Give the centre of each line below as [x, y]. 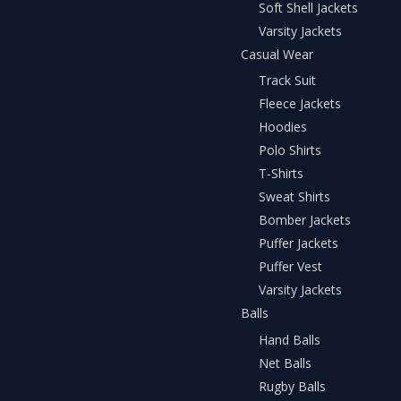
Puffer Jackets [299, 243]
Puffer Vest [290, 267]
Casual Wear [277, 54]
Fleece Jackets [300, 104]
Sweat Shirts [294, 197]
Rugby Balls [292, 386]
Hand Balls [290, 339]
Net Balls [285, 363]
